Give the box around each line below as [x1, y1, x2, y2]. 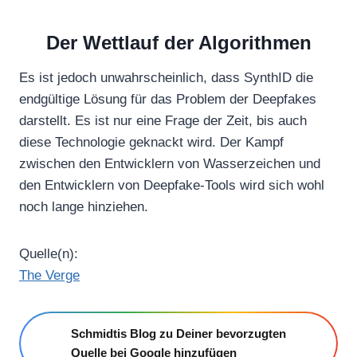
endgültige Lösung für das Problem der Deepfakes [19, 91, 316, 107]
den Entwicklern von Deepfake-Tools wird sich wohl [19, 177, 324, 193]
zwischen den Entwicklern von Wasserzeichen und [19, 155, 320, 171]
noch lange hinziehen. [19, 198, 148, 214]
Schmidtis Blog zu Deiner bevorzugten [71, 326, 286, 340]
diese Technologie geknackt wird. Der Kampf [19, 134, 284, 150]
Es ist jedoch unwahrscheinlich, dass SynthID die [19, 69, 313, 85]
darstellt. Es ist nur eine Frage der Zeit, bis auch [19, 112, 307, 128]
